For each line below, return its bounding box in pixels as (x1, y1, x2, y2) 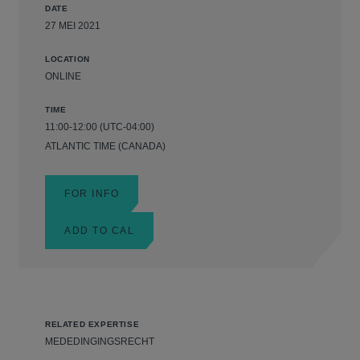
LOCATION (45, 55, 90, 63)
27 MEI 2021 (45, 20, 100, 31)
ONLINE (45, 71, 81, 82)
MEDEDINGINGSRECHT (45, 336, 154, 347)
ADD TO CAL (64, 225, 134, 236)
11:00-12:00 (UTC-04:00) (45, 121, 154, 133)
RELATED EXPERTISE (45, 320, 140, 329)
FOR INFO (64, 188, 119, 199)
